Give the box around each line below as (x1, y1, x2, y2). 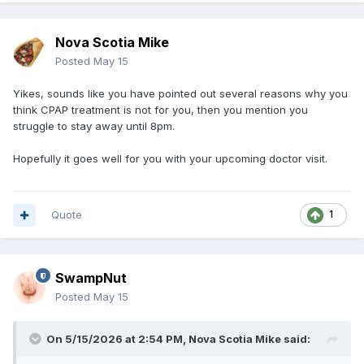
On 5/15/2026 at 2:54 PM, (46, 332, 188, 346)
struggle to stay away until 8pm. (13, 119, 178, 133)
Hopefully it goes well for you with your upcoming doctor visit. (13, 152, 327, 166)
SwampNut (55, 270, 127, 287)
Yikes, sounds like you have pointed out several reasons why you (13, 87, 348, 101)
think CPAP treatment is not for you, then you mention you (13, 103, 308, 117)
